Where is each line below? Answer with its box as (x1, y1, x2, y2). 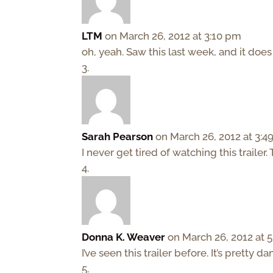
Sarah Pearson (82, 130, 154, 143)
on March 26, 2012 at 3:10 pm (105, 29, 242, 42)
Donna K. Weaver (82, 230, 166, 243)
